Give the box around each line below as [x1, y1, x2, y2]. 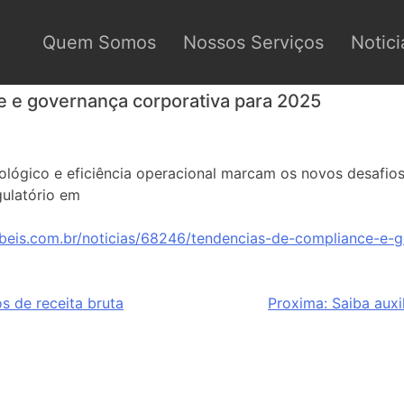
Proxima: [268, 294, 327, 312]
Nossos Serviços [183, 31, 324, 53]
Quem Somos [42, 31, 156, 53]
